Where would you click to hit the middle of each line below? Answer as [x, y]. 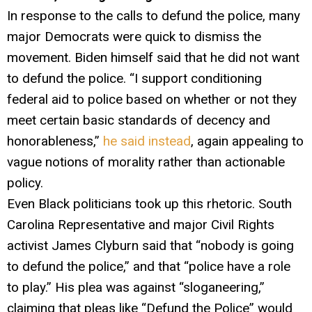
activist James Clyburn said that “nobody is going [150, 245]
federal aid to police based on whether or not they [152, 99]
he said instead [147, 141]
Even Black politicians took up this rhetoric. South [149, 203]
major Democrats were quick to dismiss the [134, 36]
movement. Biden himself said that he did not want [153, 57]
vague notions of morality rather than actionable [146, 162]
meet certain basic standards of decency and [139, 120]
